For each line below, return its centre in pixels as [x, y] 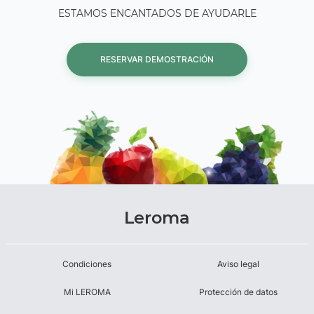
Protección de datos [238, 292]
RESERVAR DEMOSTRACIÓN [157, 60]
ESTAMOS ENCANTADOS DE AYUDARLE [157, 14]
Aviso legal [238, 264]
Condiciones [87, 264]
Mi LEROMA [87, 292]
